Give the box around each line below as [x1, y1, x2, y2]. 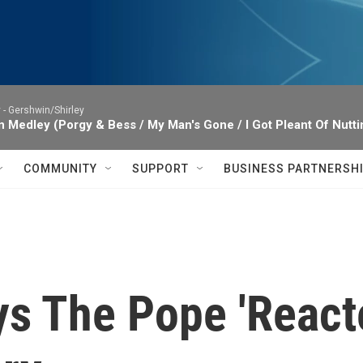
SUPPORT [132, 162, 189, 175]
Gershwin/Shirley [8, 105, 84, 116]
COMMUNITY [23, 162, 97, 175]
